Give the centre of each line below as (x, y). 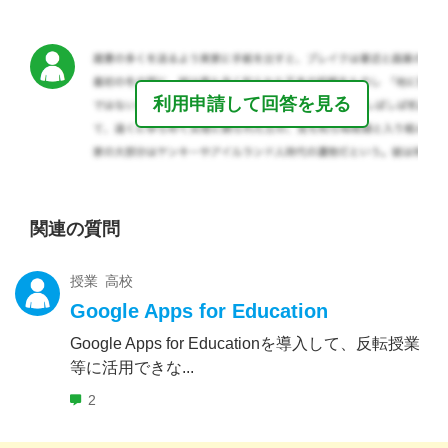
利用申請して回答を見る (251, 104)
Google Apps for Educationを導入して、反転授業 (245, 344)
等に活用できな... (132, 368)
